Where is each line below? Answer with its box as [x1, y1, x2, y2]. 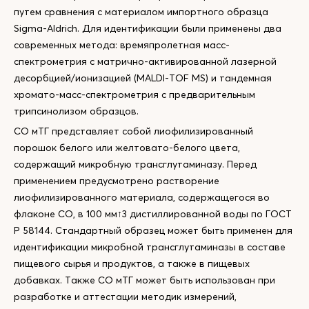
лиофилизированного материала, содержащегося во [14, 191, 270, 203]
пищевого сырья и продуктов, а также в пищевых [14, 257, 250, 270]
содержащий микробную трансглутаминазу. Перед [14, 158, 257, 170]
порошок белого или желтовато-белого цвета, [14, 141, 240, 154]
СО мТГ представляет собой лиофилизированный [14, 125, 253, 137]
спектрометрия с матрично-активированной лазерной [14, 55, 277, 68]
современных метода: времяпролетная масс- [14, 39, 230, 51]
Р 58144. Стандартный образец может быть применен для [14, 224, 292, 237]
